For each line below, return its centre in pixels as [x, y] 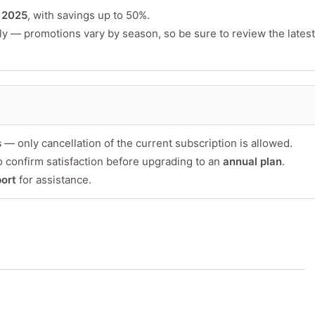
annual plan [252, 162]
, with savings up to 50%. [88, 15]
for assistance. [53, 180]
